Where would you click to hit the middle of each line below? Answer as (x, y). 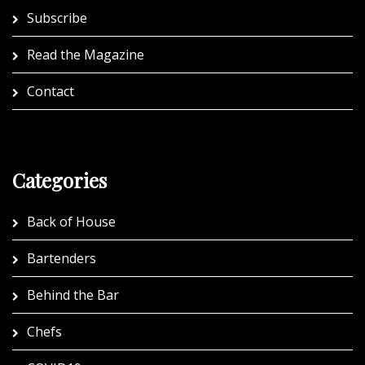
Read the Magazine (86, 55)
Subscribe (57, 18)
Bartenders (62, 259)
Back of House (71, 222)
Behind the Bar (73, 295)
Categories (59, 180)
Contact (51, 92)
